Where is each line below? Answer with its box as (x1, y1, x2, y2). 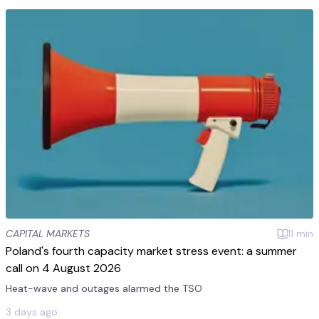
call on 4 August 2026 (6, 260, 121, 276)
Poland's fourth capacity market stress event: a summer (6, 243, 297, 258)
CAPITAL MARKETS (6, 226, 90, 240)
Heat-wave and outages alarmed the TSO (6, 281, 202, 295)
